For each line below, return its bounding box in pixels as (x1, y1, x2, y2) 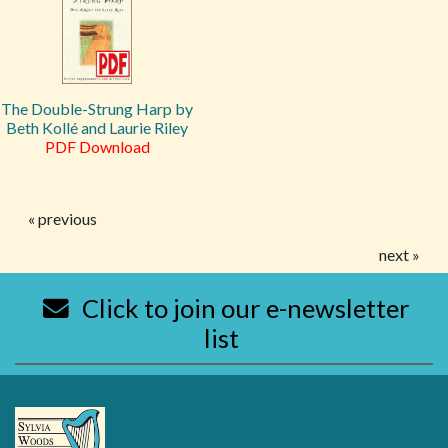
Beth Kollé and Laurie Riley (6, 118, 188, 137)
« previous (28, 209, 97, 228)
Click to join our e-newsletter (77, 293, 410, 323)
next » (379, 245, 420, 264)
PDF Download (44, 137, 150, 156)
